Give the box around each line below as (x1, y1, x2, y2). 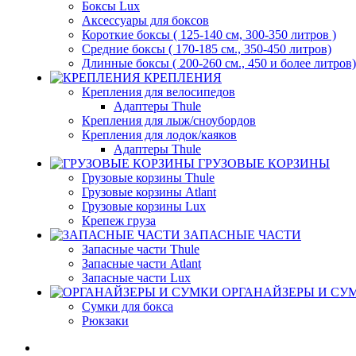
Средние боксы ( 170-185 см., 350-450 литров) (82, 42, 331, 56)
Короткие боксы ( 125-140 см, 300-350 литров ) (82, 28, 336, 41)
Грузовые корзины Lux (82, 199, 206, 213)
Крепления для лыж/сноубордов (82, 114, 256, 127)
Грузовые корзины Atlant (82, 185, 216, 199)
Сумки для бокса (82, 300, 173, 313)
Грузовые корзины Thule (82, 171, 215, 184)
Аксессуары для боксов (82, 14, 209, 27)
